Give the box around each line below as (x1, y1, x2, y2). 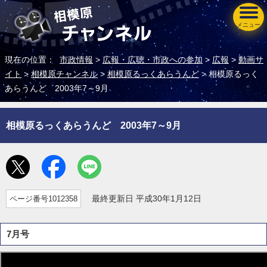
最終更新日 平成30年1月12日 (81, 194, 201, 203)
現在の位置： (5, 55, 60, 64)
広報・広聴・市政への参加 (103, 55, 203, 64)
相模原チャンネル (31, 70, 98, 79)
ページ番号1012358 (10, 194, 77, 203)
